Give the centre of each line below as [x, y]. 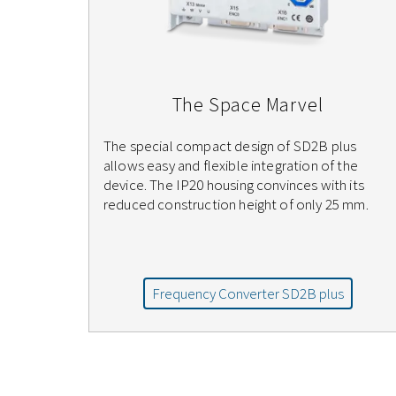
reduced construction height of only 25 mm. [236, 205]
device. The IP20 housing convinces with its [234, 185]
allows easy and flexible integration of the [231, 166]
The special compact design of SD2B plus [230, 146]
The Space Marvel [247, 105]
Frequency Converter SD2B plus [247, 294]
